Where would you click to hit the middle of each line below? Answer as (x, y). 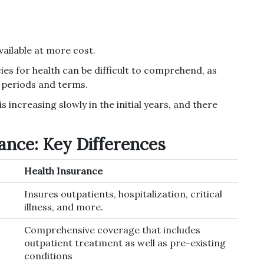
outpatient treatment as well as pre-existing (125, 243)
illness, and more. (64, 207)
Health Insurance (63, 171)
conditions (48, 256)
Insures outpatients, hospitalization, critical (123, 194)
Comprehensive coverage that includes (112, 230)
